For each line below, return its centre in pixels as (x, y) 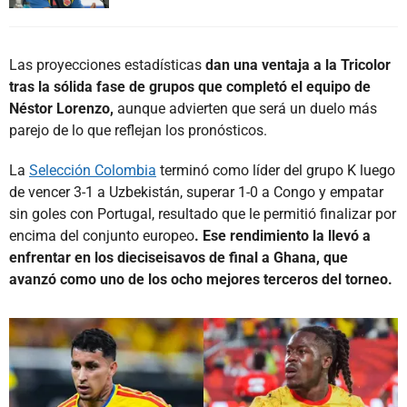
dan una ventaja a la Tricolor (298, 65)
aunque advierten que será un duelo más (245, 109)
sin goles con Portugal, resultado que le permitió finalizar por (203, 214)
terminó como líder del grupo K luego (276, 171)
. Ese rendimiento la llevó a (283, 236)
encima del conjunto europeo (102, 236)
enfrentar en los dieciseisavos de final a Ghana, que (179, 258)
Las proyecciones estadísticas (107, 65)
